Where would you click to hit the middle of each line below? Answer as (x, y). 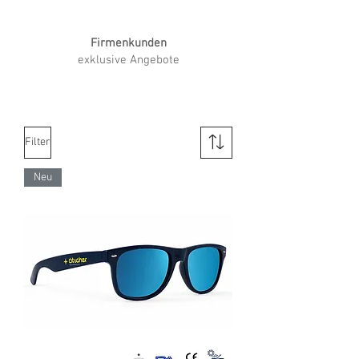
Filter (38, 143)
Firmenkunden (128, 43)
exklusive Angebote (128, 60)
